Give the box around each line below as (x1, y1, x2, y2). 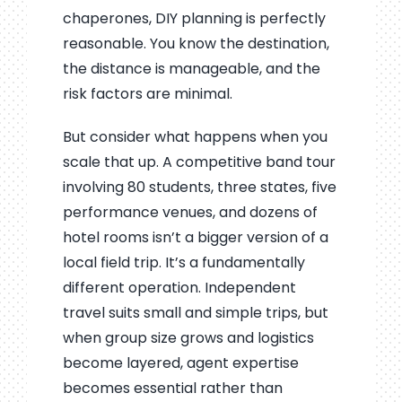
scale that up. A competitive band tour (62, 152, 336, 173)
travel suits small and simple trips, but (62, 302, 328, 324)
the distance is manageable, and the (62, 58, 320, 80)
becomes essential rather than (62, 378, 283, 399)
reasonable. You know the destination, (62, 33, 329, 55)
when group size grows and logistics (62, 328, 314, 349)
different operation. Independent (62, 277, 296, 299)
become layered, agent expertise (62, 353, 299, 374)
